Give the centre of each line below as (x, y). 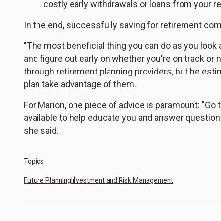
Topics (34, 162)
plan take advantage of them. (80, 84)
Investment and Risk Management (122, 180)
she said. (41, 131)
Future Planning (47, 180)
